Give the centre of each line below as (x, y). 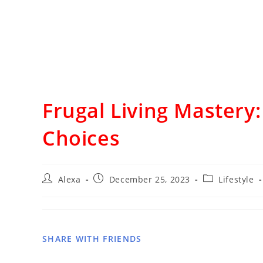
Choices (81, 138)
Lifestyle (236, 179)
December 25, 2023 (150, 179)
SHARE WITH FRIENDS (92, 238)
